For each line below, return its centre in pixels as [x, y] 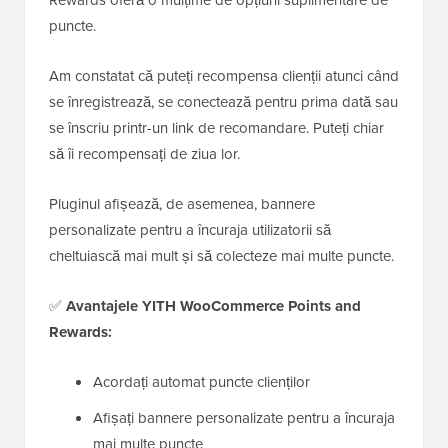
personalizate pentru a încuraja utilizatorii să [190, 229]
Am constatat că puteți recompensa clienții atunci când [224, 75]
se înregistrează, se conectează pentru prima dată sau [223, 101]
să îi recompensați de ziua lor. [144, 153]
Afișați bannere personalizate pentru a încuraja [244, 417]
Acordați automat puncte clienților [201, 381]
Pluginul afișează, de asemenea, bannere [182, 203]
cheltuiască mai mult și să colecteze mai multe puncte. [221, 255]
